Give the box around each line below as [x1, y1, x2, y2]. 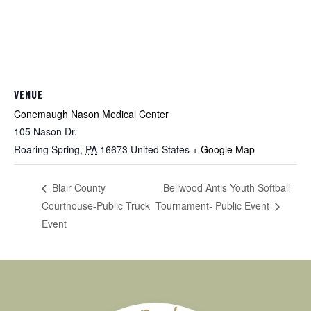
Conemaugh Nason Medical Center [14, 106, 169, 121]
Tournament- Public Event [155, 199, 272, 213]
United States [131, 142, 190, 156]
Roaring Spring [14, 142, 80, 156]
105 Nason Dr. [14, 124, 77, 138]
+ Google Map [192, 142, 255, 156]
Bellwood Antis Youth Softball [162, 180, 290, 195]
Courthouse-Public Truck [42, 199, 150, 213]
